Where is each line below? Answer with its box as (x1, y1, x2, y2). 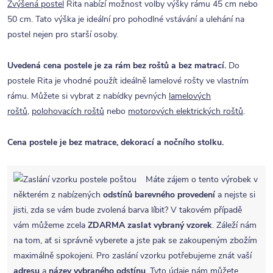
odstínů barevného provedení (103, 189, 215, 201)
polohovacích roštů (32, 105, 104, 118)
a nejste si (215, 189, 255, 201)
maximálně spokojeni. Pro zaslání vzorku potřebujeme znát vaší (13, 250, 252, 262)
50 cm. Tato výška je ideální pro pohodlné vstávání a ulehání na (7, 13, 244, 26)
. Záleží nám (212, 219, 257, 232)
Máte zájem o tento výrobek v (146, 174, 258, 186)
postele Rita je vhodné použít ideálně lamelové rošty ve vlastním (7, 75, 249, 87)
